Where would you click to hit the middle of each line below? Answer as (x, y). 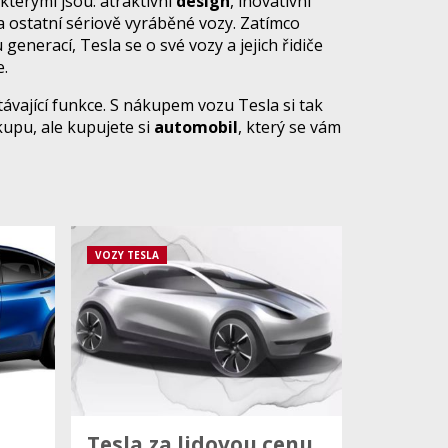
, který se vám (289, 127)
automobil (196, 127)
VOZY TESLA (127, 255)
